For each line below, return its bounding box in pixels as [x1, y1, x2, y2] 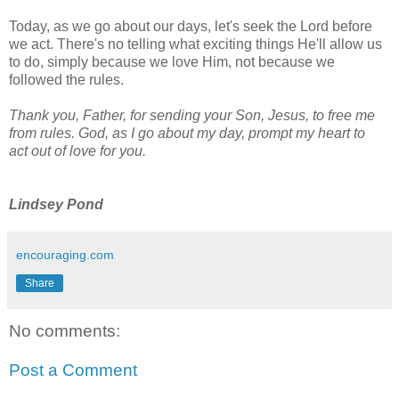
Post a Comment [9, 360, 137, 379]
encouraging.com [16, 248, 114, 263]
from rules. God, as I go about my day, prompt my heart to [9, 126, 365, 142]
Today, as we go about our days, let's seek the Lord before [9, 19, 372, 35]
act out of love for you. [9, 143, 146, 159]
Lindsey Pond [9, 197, 103, 213]
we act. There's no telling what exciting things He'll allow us [9, 37, 382, 53]
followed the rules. [9, 72, 124, 88]
